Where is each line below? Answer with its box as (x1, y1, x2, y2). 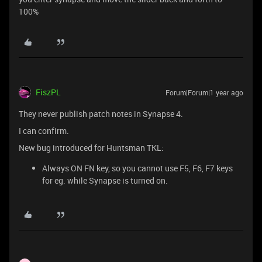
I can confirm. (19, 125, 69, 136)
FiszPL (36, 87, 61, 98)
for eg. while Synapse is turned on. (42, 175, 168, 186)
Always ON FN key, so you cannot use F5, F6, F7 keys (42, 163, 233, 174)
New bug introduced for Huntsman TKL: (19, 142, 164, 153)
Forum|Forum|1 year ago (166, 88, 243, 97)
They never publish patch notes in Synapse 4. (19, 108, 183, 119)
